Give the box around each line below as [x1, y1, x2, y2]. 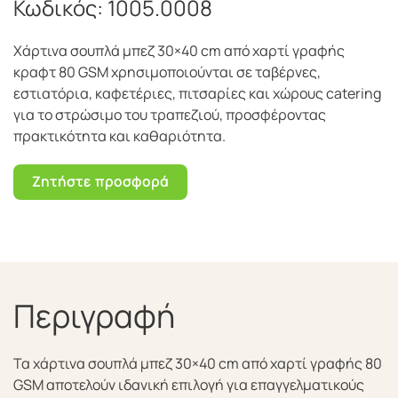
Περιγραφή [13, 294, 175, 338]
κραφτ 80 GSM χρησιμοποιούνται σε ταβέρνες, [13, 62, 321, 82]
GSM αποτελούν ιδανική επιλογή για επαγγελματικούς [13, 375, 364, 394]
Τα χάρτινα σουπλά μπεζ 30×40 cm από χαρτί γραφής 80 [13, 354, 382, 373]
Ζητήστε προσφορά [32, 172, 169, 191]
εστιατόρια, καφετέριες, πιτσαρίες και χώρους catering [13, 84, 381, 103]
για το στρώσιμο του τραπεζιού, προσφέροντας [13, 105, 326, 124]
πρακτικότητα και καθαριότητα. [13, 126, 226, 146]
